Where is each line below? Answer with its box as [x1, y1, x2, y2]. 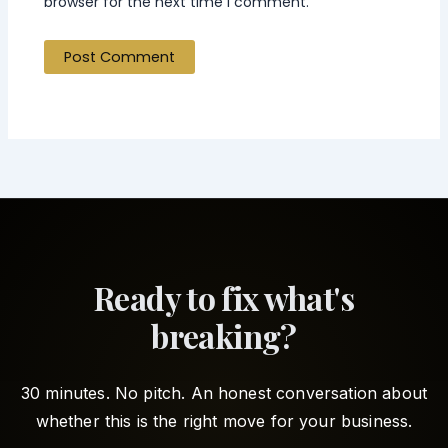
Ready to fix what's [94, 276, 354, 319]
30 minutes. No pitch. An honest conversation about [20, 383, 427, 403]
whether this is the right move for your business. [35, 411, 413, 431]
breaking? [151, 314, 297, 357]
